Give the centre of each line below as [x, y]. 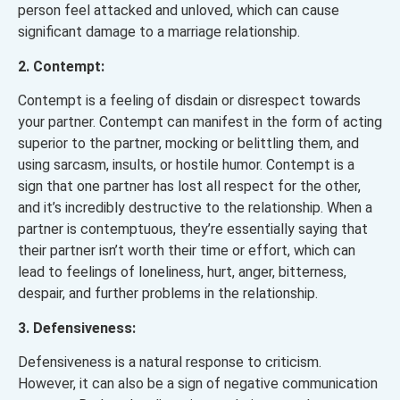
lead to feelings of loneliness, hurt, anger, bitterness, [182, 272]
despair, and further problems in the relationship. [168, 294]
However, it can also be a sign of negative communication [198, 384]
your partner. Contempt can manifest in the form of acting [200, 122]
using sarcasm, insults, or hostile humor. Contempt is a [186, 165]
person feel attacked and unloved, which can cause [179, 11]
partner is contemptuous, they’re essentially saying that [193, 229]
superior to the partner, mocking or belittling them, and [188, 144]
